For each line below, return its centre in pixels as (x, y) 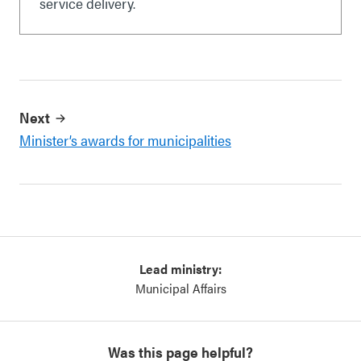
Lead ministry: (180, 269)
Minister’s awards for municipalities (125, 140)
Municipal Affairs (180, 288)
